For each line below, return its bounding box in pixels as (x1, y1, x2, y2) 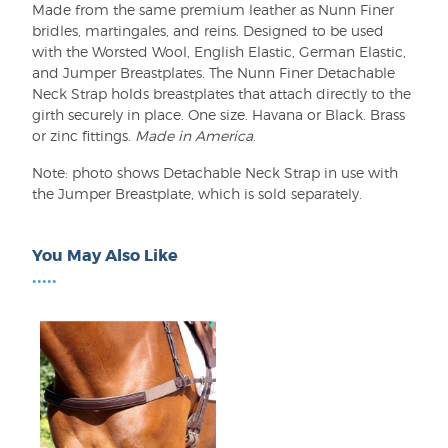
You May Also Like (32, 245, 178, 266)
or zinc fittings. (32, 127, 135, 144)
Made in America (135, 127, 253, 144)
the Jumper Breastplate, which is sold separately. (32, 185, 362, 202)
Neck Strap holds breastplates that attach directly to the (32, 85, 411, 102)
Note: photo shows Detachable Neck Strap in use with (32, 164, 398, 181)
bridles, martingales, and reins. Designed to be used (32, 22, 384, 39)
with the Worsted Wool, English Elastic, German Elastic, (32, 43, 406, 60)
